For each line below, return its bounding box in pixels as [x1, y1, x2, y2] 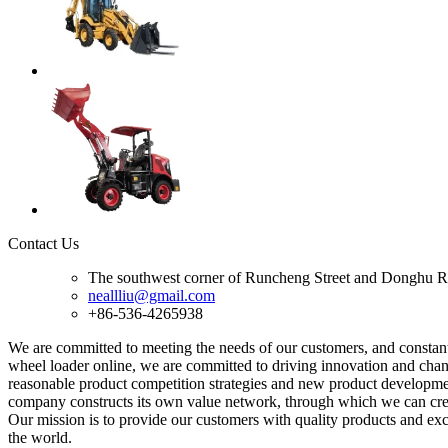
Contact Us [8, 234, 79, 252]
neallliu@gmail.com [88, 286, 215, 304]
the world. [8, 428, 72, 446]
